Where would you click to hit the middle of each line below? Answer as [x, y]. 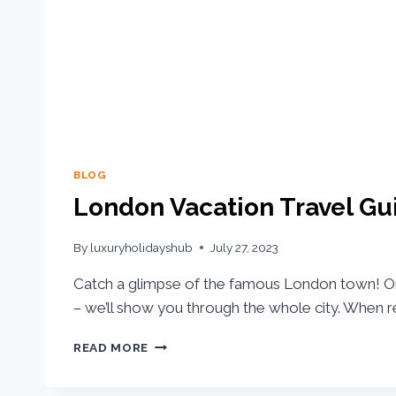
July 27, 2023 [245, 247]
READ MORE [111, 347]
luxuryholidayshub [142, 247]
